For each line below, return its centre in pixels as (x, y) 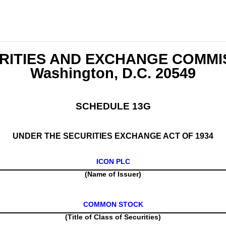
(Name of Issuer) (113, 174)
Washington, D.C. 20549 (113, 73)
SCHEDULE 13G (113, 106)
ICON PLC (113, 161)
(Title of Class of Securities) (113, 217)
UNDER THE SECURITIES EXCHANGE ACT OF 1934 (113, 136)
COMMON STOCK (113, 204)
